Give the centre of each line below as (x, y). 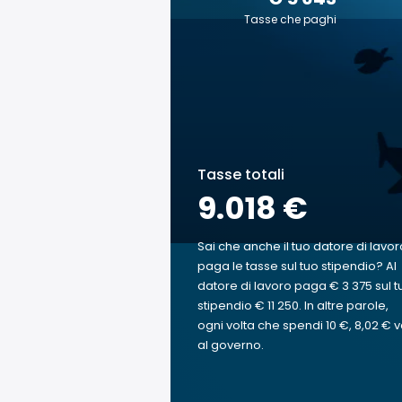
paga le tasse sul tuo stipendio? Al (297, 266)
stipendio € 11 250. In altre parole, (293, 306)
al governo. (231, 345)
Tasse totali (241, 175)
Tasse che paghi (290, 19)
